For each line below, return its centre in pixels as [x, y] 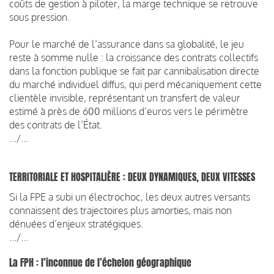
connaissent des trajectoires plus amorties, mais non [120, 210]
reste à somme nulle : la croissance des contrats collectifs [134, 57]
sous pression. [39, 17]
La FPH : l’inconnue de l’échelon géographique [100, 262]
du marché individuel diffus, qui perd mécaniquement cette [135, 84]
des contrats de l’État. [56, 124]
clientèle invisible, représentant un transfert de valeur [125, 98]
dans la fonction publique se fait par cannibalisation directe [134, 71]
